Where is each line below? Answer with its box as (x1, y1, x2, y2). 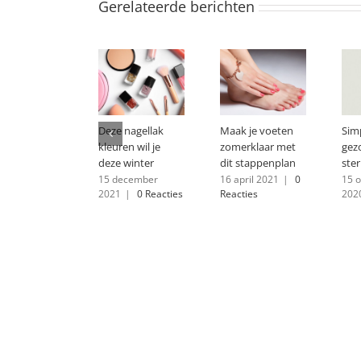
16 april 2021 (220, 172, 280, 186)
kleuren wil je (98, 139, 160, 155)
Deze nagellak (98, 123, 164, 139)
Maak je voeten (220, 123, 294, 139)
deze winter (98, 156, 154, 171)
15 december (98, 172, 158, 186)
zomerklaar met (220, 139, 297, 155)
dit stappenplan (220, 156, 297, 171)
